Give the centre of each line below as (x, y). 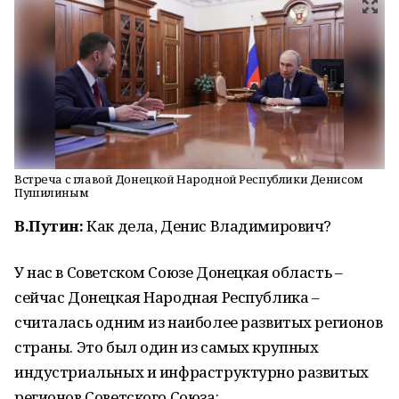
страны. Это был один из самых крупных (167, 347)
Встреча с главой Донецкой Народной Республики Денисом (189, 179)
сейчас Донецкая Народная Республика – (167, 297)
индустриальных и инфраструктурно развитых (191, 372)
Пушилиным (52, 192)
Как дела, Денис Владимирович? (208, 226)
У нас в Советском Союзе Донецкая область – (179, 272)
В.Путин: (49, 226)
